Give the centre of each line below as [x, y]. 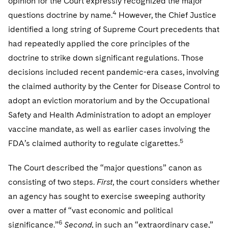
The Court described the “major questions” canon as [105, 168]
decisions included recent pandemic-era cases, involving [114, 72]
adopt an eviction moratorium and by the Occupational [109, 101]
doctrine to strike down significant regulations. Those [106, 58]
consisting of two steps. [52, 182]
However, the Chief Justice [166, 15]
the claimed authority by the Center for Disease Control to [114, 86]
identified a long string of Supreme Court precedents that [114, 29]
